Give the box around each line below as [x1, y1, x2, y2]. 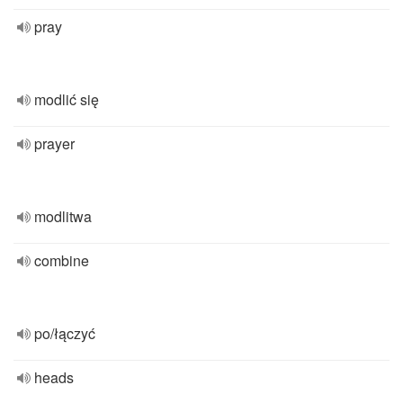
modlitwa [34, 206, 92, 227]
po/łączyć [34, 323, 95, 344]
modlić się [34, 89, 99, 110]
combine [34, 250, 89, 271]
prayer [34, 133, 75, 154]
